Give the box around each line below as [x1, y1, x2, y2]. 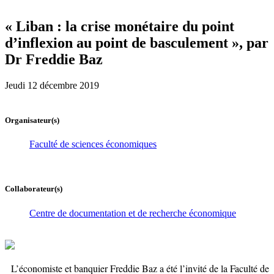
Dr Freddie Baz [5, 51, 103, 67]
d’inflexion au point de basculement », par [5, 35, 268, 51]
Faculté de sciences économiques [29, 139, 157, 150]
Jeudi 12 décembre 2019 [5, 80, 99, 91]
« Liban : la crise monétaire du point [5, 18, 234, 34]
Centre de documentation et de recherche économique [29, 207, 236, 218]
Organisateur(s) [5, 116, 59, 125]
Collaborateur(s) [5, 184, 62, 194]
